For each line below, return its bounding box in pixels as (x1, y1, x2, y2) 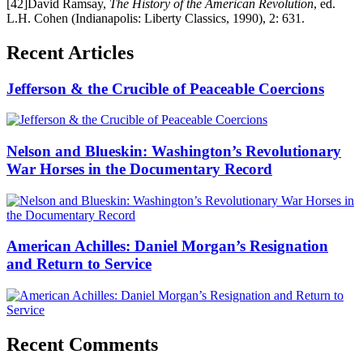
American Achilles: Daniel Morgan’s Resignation (6, 237, 328, 255)
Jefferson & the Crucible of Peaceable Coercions (6, 79, 324, 97)
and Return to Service (6, 255, 152, 273)
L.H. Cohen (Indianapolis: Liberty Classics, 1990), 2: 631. (6, 11, 305, 25)
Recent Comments (6, 334, 158, 355)
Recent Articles (6, 41, 134, 63)
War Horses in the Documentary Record (6, 160, 272, 177)
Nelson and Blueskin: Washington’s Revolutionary (6, 142, 341, 160)
